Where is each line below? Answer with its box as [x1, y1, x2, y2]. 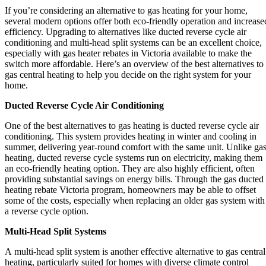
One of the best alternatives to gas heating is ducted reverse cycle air [5, 120, 259, 131]
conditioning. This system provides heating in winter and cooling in [5, 131, 256, 141]
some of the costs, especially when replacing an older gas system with [5, 195, 265, 205]
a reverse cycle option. [5, 205, 88, 216]
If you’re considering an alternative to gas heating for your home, [5, 5, 248, 15]
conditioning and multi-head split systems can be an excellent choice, [5, 37, 262, 47]
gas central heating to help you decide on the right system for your [5, 69, 251, 80]
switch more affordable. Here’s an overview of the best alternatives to [5, 58, 264, 69]
